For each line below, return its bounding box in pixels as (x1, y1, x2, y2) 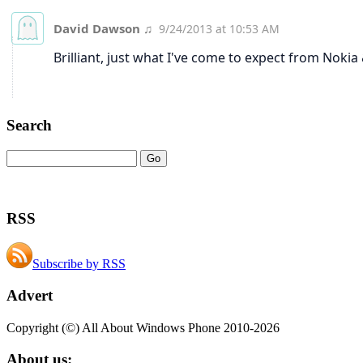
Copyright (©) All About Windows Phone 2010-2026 (6, 320, 280, 335)
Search (6, 117, 52, 135)
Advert (6, 286, 53, 304)
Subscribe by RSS (32, 257, 126, 271)
